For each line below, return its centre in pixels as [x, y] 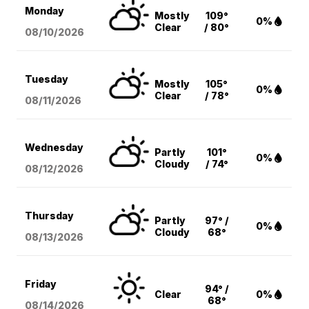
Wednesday [54, 148]
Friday [41, 284]
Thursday [50, 216]
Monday [45, 11]
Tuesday [47, 79]
